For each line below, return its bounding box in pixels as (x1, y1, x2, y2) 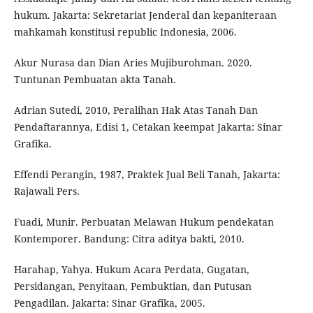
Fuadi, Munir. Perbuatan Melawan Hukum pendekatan (13, 215, 274, 229)
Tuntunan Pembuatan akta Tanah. (13, 73, 176, 87)
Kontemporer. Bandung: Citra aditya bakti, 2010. (13, 232, 245, 246)
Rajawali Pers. (13, 184, 80, 198)
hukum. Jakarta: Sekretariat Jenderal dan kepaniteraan (13, 8, 277, 22)
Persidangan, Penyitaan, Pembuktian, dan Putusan (13, 279, 252, 293)
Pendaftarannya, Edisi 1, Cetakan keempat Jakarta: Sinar (13, 120, 282, 134)
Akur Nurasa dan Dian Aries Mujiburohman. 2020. (13, 56, 252, 70)
